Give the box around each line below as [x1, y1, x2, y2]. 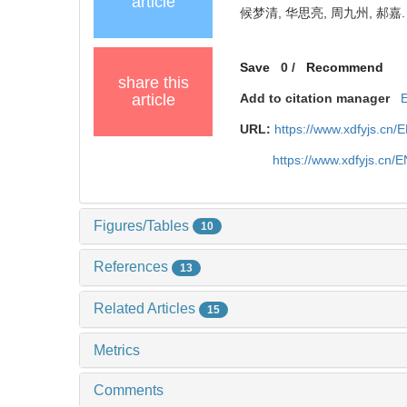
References [94, 259, 172, 275]
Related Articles [94, 301, 199, 317]
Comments [94, 382, 164, 398]
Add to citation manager [240, 90, 391, 105]
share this [117, 73, 189, 92]
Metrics [94, 342, 140, 358]
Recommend [306, 59, 384, 74]
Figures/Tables [94, 217, 193, 233]
